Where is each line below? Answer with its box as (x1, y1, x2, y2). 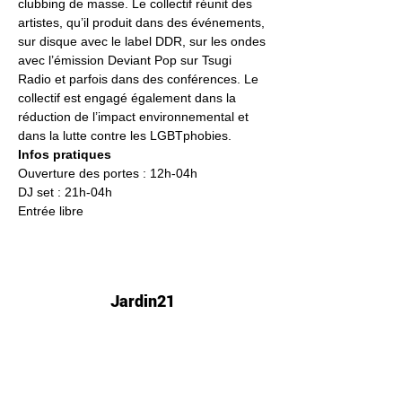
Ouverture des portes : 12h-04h (18, 166, 197, 180)
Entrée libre (18, 204, 87, 218)
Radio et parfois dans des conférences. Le (18, 72, 262, 86)
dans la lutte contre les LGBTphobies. (18, 128, 232, 143)
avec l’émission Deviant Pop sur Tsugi (18, 53, 235, 67)
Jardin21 (110, 290, 175, 311)
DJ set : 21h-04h (18, 185, 112, 199)
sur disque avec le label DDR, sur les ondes (18, 34, 269, 48)
